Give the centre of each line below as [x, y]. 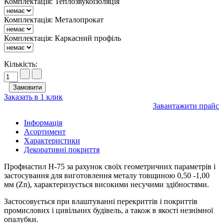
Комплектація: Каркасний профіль [62, 38]
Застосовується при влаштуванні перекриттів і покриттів [101, 202]
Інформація [43, 123]
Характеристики [52, 141]
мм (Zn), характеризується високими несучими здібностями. [107, 185]
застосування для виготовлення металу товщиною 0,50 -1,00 [107, 176]
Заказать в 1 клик [33, 97]
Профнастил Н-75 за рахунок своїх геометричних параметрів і [110, 167]
